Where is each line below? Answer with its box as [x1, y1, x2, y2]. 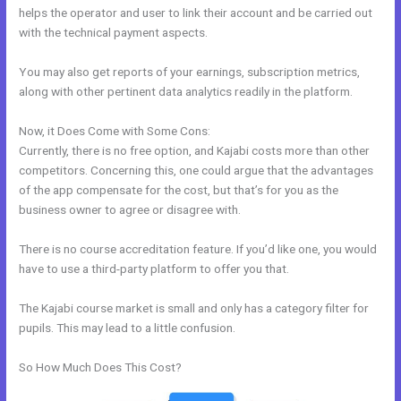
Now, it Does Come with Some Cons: [19, 123, 211, 138]
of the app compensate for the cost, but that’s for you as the [19, 182, 339, 197]
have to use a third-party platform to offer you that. [19, 260, 290, 276]
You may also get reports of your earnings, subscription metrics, [19, 64, 361, 80]
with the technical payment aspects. [19, 25, 209, 40]
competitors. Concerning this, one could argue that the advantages [19, 162, 374, 177]
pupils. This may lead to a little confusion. [19, 320, 236, 335]
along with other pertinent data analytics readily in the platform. [19, 84, 354, 99]
